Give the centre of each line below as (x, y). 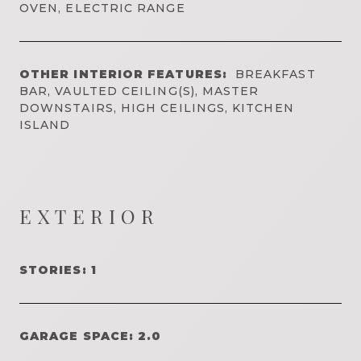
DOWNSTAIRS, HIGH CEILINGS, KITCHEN (157, 108)
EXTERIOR (90, 216)
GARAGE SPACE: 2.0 (91, 336)
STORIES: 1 (58, 270)
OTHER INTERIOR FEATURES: (123, 74)
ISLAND (45, 124)
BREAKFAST (275, 74)
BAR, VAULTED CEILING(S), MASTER (139, 91)
